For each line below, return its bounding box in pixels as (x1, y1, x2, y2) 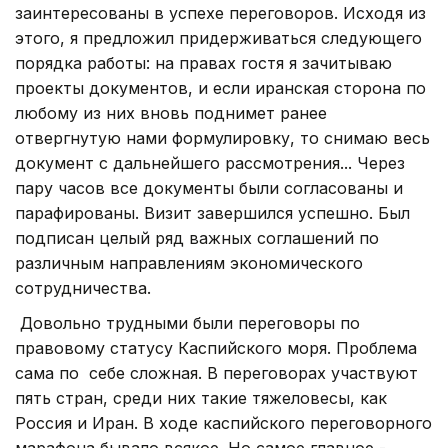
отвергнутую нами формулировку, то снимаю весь (15, 127, 430, 148)
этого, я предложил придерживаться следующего (15, 27, 422, 48)
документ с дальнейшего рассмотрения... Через (15, 152, 405, 173)
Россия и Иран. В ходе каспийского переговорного (15, 412, 432, 433)
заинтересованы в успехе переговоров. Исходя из (15, 2, 426, 23)
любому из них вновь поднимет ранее (15, 102, 327, 123)
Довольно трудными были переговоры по (15, 312, 360, 333)
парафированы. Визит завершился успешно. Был (15, 202, 410, 223)
